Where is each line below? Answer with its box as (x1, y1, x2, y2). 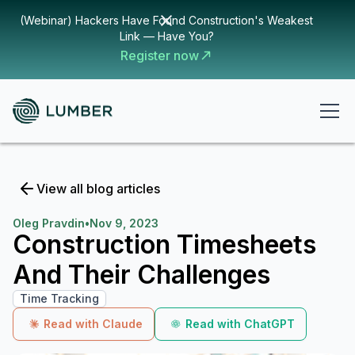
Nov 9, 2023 (90, 216, 158, 230)
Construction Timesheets (13, 229, 316, 260)
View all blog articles (36, 181, 160, 197)
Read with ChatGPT (185, 317, 295, 330)
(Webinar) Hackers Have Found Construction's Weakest (20, 13, 313, 27)
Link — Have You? (119, 29, 214, 43)
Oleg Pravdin (13, 216, 85, 230)
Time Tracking (20, 292, 99, 305)
